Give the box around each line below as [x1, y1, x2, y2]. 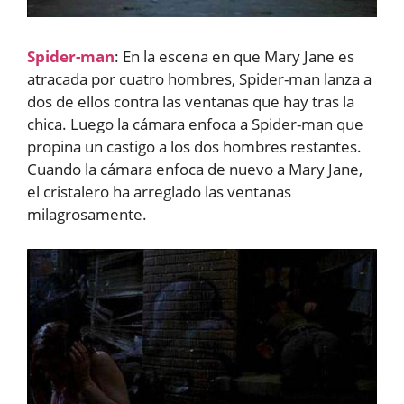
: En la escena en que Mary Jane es [115, 46, 354, 68]
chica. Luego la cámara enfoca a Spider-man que [27, 114, 363, 135]
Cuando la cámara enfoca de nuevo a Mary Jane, [27, 159, 363, 180]
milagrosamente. [27, 204, 147, 225]
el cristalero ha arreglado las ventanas [27, 181, 291, 203]
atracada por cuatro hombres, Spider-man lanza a [27, 69, 372, 90]
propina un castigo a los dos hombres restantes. [27, 136, 362, 158]
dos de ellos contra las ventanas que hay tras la [27, 91, 354, 113]
